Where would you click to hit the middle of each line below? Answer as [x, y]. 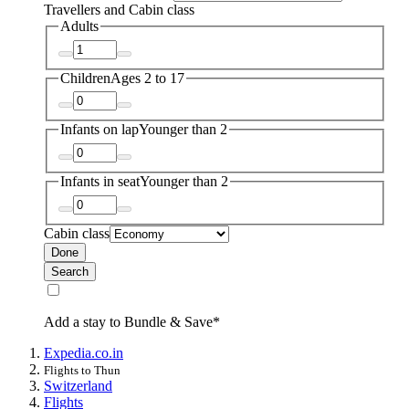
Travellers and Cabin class [119, 10]
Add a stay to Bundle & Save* [132, 321]
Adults [79, 26]
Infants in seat [100, 182]
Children [85, 78]
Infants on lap [100, 130]
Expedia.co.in [84, 352]
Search [70, 271]
